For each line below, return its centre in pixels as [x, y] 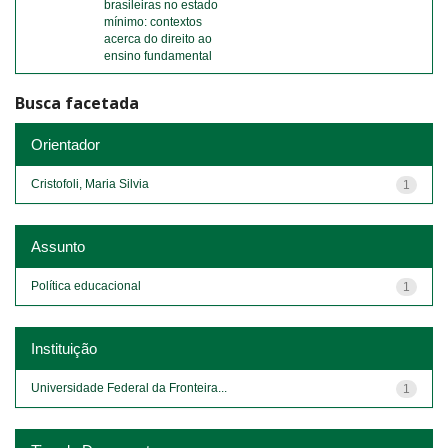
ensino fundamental [158, 56]
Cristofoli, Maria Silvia [90, 183]
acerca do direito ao [158, 39]
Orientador [65, 144]
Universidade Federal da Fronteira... [129, 387]
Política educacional [86, 285]
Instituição [64, 348]
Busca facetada [77, 103]
